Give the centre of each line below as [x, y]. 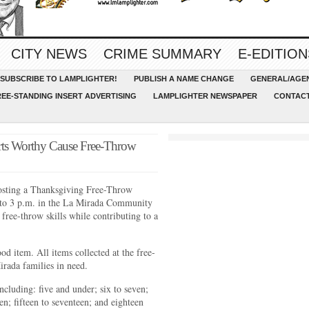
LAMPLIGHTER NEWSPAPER [205, 96]
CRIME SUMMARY [162, 54]
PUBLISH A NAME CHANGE [184, 79]
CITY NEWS [49, 54]
